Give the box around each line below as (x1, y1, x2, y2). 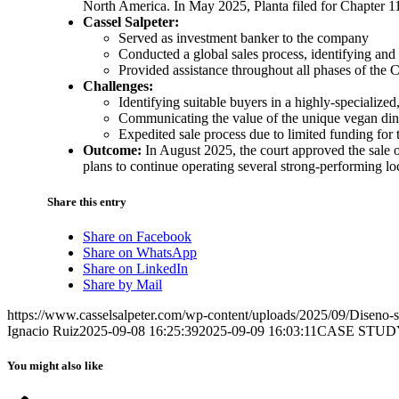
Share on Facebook (83, 228, 191, 244)
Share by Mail (83, 276, 162, 292)
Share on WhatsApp (83, 244, 197, 260)
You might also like (7, 358, 103, 372)
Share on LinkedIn (83, 260, 188, 276)
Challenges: (83, 78, 153, 94)
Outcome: (83, 142, 145, 159)
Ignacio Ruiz (7, 322, 79, 338)
